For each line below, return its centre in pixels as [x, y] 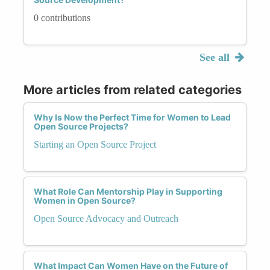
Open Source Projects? [81, 126]
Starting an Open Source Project [95, 144]
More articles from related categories [133, 89]
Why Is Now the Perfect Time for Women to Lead [132, 117]
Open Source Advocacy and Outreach [106, 218]
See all [216, 57]
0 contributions [62, 17]
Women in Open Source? [85, 200]
